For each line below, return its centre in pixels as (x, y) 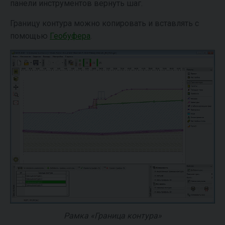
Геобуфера (70, 36)
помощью (30, 36)
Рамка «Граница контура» (113, 216)
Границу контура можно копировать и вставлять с (104, 23)
